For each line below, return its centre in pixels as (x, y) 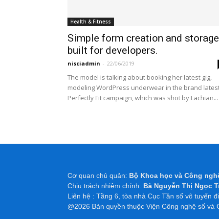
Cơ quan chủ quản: (98, 175)
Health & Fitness (91, 21)
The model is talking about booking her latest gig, (140, 77)
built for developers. (113, 50)
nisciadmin (84, 63)
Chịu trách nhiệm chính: (105, 186)
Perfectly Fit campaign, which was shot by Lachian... (143, 98)
